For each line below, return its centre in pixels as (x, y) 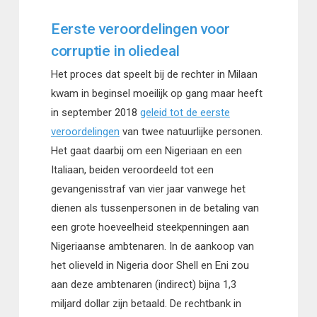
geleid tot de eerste (185, 113)
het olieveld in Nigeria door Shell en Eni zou (150, 266)
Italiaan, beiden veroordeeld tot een (132, 170)
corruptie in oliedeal (115, 51)
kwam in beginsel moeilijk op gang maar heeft (156, 94)
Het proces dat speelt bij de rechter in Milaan (154, 75)
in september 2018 (95, 113)
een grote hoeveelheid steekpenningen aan (150, 227)
